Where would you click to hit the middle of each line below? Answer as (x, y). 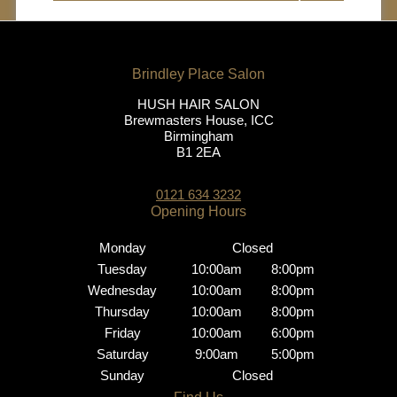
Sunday (122, 375)
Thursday (122, 311)
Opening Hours (220, 367)
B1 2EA (198, 152)
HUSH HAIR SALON (198, 105)
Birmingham (198, 136)
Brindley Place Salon (221, 214)
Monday (122, 247)
